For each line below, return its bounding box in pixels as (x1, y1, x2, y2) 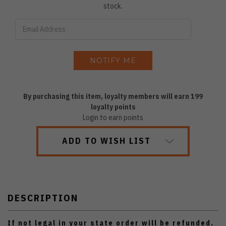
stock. (103, 2, 123, 11)
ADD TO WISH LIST (62, 135, 151, 147)
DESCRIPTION (8, 192, 78, 204)
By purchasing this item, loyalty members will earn (23, 92, 191, 101)
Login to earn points (83, 113, 143, 123)
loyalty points (90, 102, 136, 112)
